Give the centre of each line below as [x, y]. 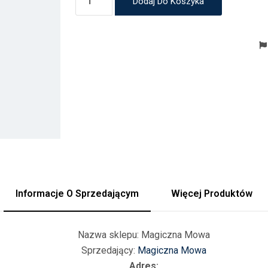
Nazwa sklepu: [108, 234]
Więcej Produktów [212, 194]
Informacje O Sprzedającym [77, 194]
